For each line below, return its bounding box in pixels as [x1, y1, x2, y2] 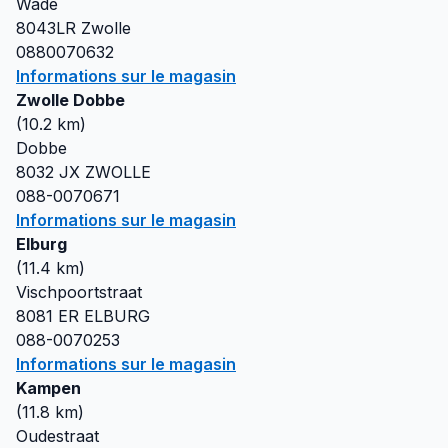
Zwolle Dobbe [16, 90, 125, 110]
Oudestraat [16, 426, 99, 446]
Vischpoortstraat [16, 282, 142, 302]
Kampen [16, 378, 81, 398]
